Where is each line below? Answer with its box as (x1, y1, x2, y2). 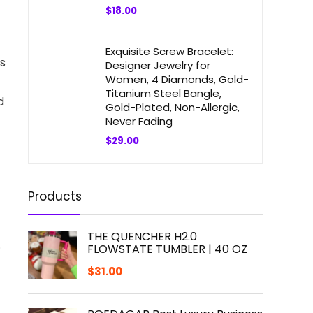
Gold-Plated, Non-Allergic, (105, 100, 240, 115)
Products (28, 188, 82, 205)
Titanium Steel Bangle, (105, 86, 221, 101)
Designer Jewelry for (105, 58, 210, 73)
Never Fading (105, 114, 173, 129)
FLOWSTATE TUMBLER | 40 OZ (87, 241, 247, 257)
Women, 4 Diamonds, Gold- (105, 72, 249, 87)
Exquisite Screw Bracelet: (105, 44, 233, 59)
